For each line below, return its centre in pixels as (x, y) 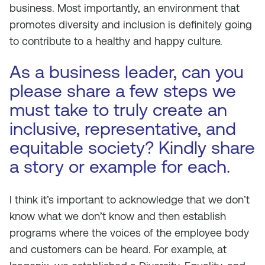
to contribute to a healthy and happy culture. (116, 41)
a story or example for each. (120, 167)
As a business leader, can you (127, 72)
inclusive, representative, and (123, 129)
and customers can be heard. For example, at (118, 249)
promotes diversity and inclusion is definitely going (131, 25)
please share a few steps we (123, 91)
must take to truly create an (118, 110)
